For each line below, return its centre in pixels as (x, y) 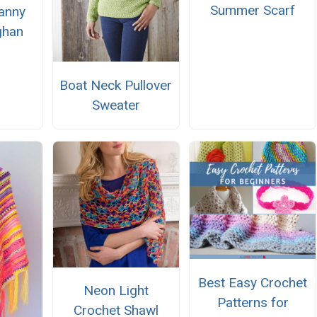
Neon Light (116, 290)
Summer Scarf (253, 11)
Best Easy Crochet (253, 282)
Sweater (116, 105)
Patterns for (253, 302)
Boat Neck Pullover (116, 85)
